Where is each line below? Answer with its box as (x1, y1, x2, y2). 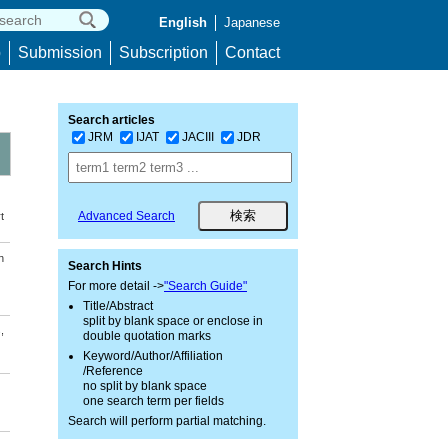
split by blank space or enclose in (83, 314, 263, 328)
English (159, 15, 207, 30)
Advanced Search (78, 209, 175, 223)
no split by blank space (83, 379, 207, 393)
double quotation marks (83, 329, 211, 343)
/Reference (83, 364, 143, 378)
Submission (18, 44, 102, 61)
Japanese (224, 15, 280, 30)
